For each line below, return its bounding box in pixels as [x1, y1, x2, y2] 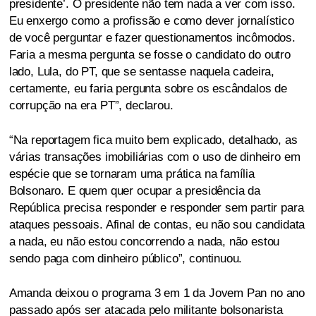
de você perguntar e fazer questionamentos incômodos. [8, 31, 296, 45]
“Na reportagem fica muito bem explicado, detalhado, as [8, 133, 298, 147]
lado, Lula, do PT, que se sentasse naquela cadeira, [8, 65, 275, 79]
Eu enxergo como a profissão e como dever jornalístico [8, 14, 294, 28]
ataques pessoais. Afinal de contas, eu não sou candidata [8, 218, 305, 232]
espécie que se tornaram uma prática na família [8, 167, 255, 181]
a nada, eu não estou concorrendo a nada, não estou [8, 235, 280, 249]
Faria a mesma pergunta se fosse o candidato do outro [8, 48, 291, 62]
